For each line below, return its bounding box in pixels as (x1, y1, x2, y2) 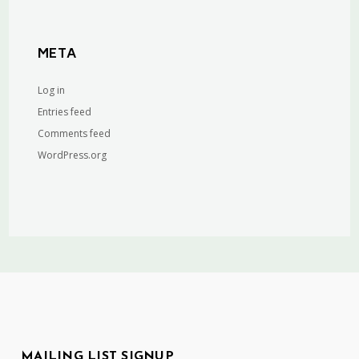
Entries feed (38, 105, 92, 119)
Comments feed (38, 127, 111, 140)
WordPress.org (38, 148, 107, 162)
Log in (38, 83, 66, 97)
